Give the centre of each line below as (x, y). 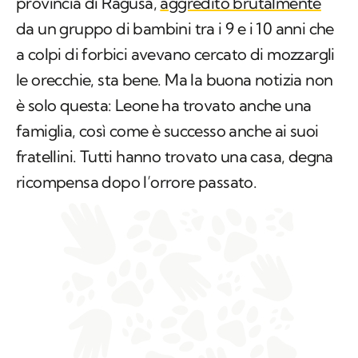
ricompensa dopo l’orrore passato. (137, 118)
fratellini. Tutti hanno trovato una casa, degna (175, 93)
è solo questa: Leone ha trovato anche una (164, 42)
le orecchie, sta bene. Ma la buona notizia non (175, 16)
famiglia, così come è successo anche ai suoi (167, 67)
